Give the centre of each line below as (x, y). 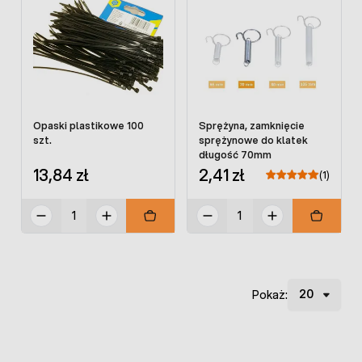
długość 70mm (235, 155)
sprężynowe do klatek (253, 141)
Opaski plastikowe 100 (88, 126)
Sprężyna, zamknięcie (252, 126)
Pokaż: (270, 295)
